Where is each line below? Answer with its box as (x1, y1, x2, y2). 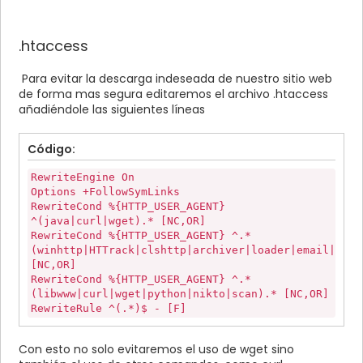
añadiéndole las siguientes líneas (19, 101, 205, 118)
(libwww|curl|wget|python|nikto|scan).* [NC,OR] (31, 288, 329, 301)
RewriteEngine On (31, 171, 135, 184)
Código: (28, 141, 75, 158)
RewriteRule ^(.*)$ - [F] (31, 302, 186, 315)
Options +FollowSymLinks (31, 186, 180, 199)
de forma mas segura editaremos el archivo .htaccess (19, 86, 328, 103)
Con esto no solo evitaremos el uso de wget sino (19, 341, 294, 358)
